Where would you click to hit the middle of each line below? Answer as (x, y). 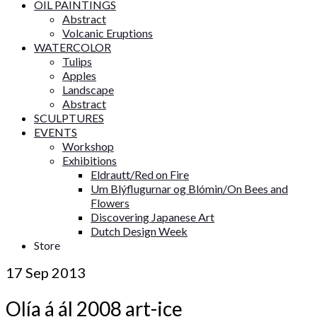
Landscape (88, 90)
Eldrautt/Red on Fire (140, 174)
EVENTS (56, 132)
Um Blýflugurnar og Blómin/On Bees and (189, 189)
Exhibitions (90, 160)
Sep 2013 (54, 272)
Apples (79, 75)
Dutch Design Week (139, 231)
